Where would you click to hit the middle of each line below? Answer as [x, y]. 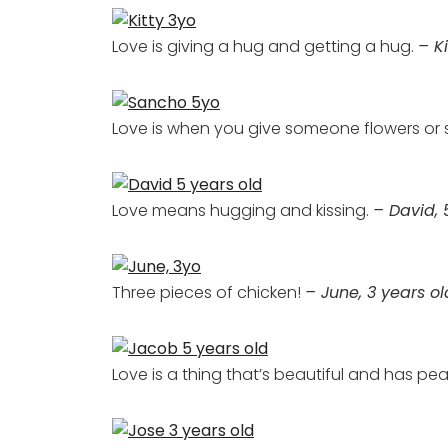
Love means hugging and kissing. [242, 210]
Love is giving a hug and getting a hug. [265, 46]
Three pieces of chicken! [208, 292]
